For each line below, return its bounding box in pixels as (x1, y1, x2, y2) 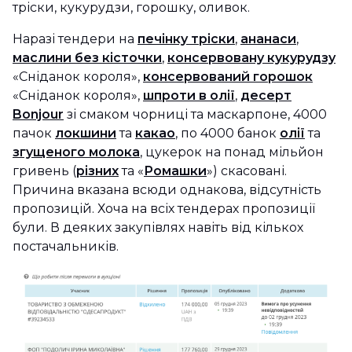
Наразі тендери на (13, 31, 137, 46)
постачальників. (13, 239, 119, 254)
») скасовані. (207, 163, 287, 178)
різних (76, 163, 119, 178)
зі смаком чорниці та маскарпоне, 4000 (64, 107, 327, 122)
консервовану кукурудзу (167, 50, 335, 65)
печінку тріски (137, 31, 235, 46)
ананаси (240, 31, 296, 46)
